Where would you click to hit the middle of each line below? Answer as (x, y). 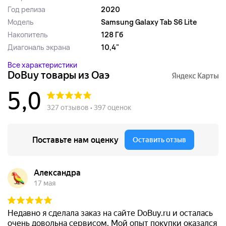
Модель (21, 22)
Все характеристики (42, 65)
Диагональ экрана (39, 47)
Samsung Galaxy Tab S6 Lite (149, 22)
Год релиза (26, 9)
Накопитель (28, 35)
